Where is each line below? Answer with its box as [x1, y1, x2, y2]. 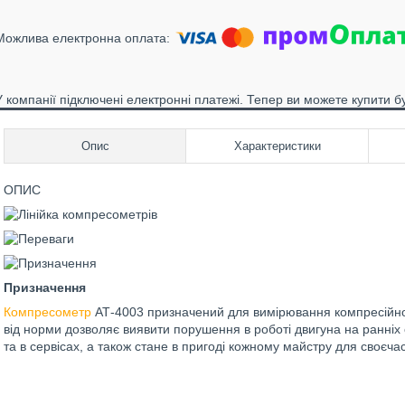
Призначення [4, 280, 86, 295]
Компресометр [4, 305, 91, 319]
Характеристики [233, 139, 321, 153]
